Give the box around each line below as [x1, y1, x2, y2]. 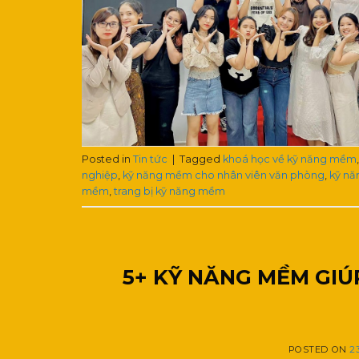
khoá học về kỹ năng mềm [223, 153, 357, 166]
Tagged [179, 153, 223, 166]
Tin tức [133, 153, 167, 166]
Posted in [82, 153, 133, 166]
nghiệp [82, 169, 118, 182]
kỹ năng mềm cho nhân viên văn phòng [123, 169, 325, 182]
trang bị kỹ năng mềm [114, 185, 225, 198]
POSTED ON [288, 344, 350, 356]
